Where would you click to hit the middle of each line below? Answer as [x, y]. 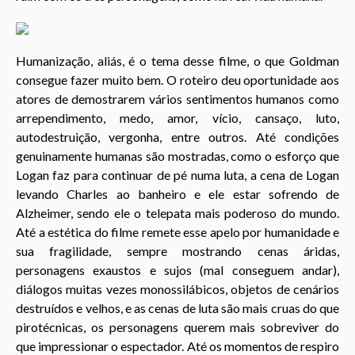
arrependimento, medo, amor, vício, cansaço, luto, [177, 118]
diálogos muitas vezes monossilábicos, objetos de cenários [177, 289]
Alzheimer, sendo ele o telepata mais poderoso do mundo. [177, 213]
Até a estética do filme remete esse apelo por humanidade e [177, 232]
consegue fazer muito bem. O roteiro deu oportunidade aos [177, 80]
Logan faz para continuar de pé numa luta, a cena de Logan [177, 175]
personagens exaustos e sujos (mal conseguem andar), [177, 270]
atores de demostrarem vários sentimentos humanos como [177, 99]
